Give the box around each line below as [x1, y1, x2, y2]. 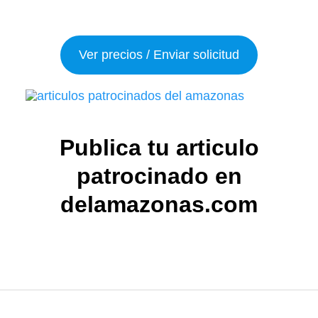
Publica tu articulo [59, 135, 259, 161]
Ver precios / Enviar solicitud [79, 48, 239, 62]
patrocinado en [76, 163, 242, 190]
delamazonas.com [60, 192, 258, 218]
